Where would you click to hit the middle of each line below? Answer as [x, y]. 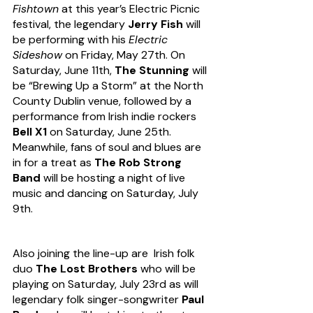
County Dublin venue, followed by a [103, 101]
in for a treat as [53, 163]
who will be [168, 269]
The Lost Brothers [87, 269]
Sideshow [37, 55]
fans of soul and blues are [137, 147]
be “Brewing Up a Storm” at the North [109, 86]
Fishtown [36, 9]
